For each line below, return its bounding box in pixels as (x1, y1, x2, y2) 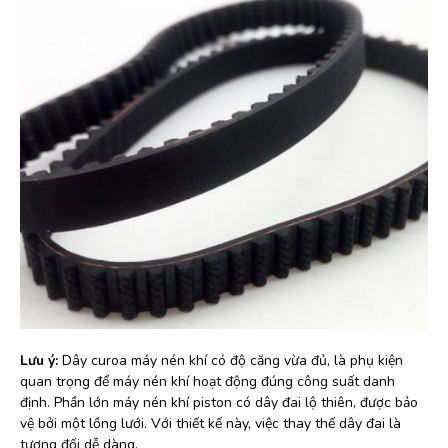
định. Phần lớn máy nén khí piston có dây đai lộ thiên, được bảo (20, 393, 418, 413)
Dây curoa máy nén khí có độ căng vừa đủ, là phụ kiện (62, 351, 403, 371)
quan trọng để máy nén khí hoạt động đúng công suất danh (20, 372, 395, 392)
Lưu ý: (20, 351, 62, 371)
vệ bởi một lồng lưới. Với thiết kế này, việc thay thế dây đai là (20, 414, 401, 434)
